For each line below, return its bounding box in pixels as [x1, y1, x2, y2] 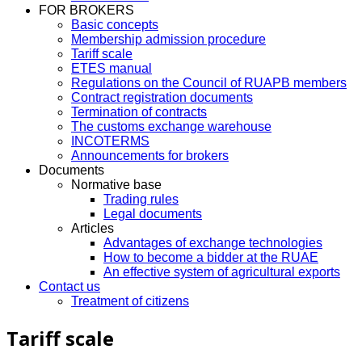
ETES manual [71, 61, 152, 75]
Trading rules [103, 192, 179, 206]
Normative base [71, 177, 162, 192]
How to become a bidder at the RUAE [103, 250, 318, 264]
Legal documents [103, 206, 202, 221]
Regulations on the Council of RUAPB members [71, 75, 347, 90]
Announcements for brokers [71, 148, 229, 162]
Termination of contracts [71, 104, 207, 119]
